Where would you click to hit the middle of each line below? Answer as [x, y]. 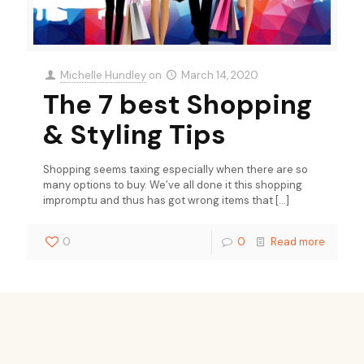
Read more [298, 242]
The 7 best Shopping [178, 105]
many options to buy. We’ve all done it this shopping [173, 185]
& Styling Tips [134, 135]
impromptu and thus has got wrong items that [158, 201]
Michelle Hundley [104, 76]
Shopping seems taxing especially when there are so [175, 170]
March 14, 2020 [220, 76]
